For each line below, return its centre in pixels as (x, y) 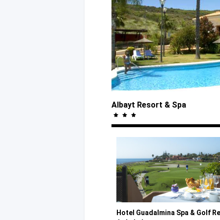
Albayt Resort (138, 105)
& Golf (200, 213)
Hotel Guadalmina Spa (153, 213)
